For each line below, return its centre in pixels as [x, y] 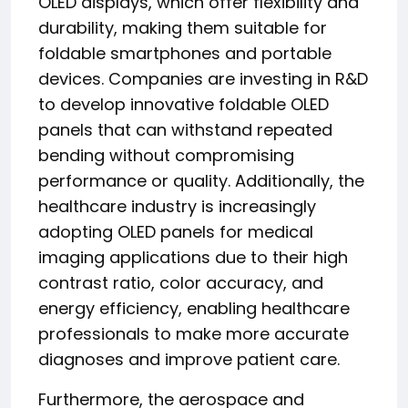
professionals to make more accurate [194, 334]
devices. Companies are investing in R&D [203, 79]
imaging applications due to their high [193, 257]
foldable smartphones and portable [185, 53]
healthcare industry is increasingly [177, 206]
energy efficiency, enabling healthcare [194, 308]
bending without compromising [166, 155]
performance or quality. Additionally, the [201, 181]
